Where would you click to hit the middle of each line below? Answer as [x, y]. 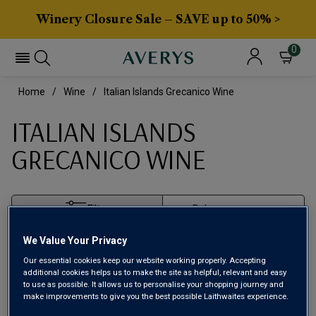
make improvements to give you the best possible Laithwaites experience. [156, 296]
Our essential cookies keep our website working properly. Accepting [145, 260]
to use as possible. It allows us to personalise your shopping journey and [154, 284]
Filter [99, 209]
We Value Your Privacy [75, 240]
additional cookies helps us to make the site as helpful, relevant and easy [155, 272]
